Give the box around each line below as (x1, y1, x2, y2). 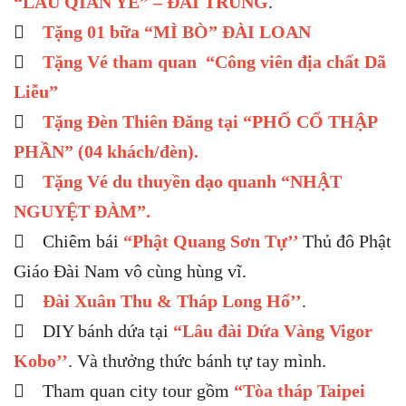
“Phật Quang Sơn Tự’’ (123, 231, 303, 251)
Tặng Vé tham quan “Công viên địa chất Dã (38, 52, 386, 72)
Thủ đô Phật (303, 231, 391, 251)
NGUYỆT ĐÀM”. (14, 201, 155, 221)
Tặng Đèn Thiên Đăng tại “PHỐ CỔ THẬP (38, 111, 377, 131)
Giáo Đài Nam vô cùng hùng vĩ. (14, 261, 251, 281)
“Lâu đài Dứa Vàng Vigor (173, 321, 372, 341)
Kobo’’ (14, 351, 68, 371)
